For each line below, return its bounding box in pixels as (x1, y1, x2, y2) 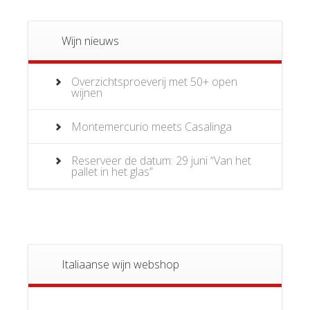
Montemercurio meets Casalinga (71, 118, 232, 134)
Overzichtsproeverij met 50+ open (71, 73, 237, 89)
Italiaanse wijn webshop (62, 256, 179, 272)
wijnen (71, 84, 102, 100)
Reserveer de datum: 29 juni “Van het (71, 152, 251, 168)
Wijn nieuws (62, 33, 119, 48)
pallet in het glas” (71, 163, 153, 179)
